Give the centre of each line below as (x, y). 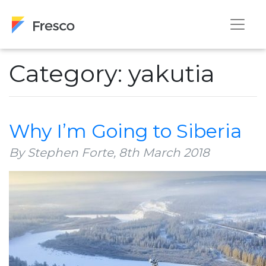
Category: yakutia (112, 73)
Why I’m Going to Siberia (125, 131)
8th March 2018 (164, 152)
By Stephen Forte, (62, 152)
